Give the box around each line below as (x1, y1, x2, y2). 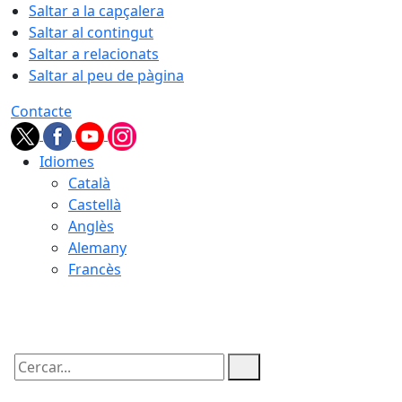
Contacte (11, 101, 72, 121)
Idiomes (39, 152, 94, 171)
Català (68, 173, 110, 193)
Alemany (68, 238, 127, 258)
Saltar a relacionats (29, 44, 159, 64)
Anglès (68, 216, 114, 236)
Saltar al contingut (29, 22, 153, 42)
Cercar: (10, 372, 58, 392)
